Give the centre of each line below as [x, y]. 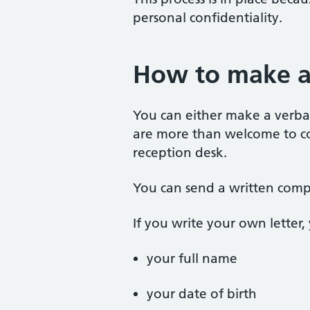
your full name [192, 258]
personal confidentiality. [208, 18]
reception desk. [180, 153]
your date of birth [202, 294]
